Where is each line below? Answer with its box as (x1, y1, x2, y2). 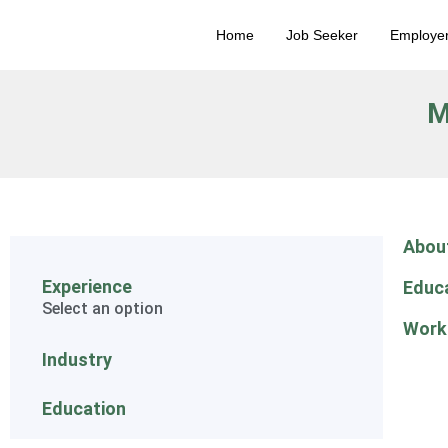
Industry (42, 349, 112, 370)
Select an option (42, 299, 163, 318)
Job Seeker (285, 27, 358, 43)
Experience (42, 276, 132, 297)
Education (42, 398, 126, 419)
